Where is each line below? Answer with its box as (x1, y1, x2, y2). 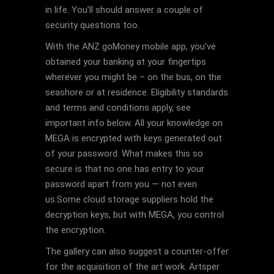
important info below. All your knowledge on (45, 117, 223, 128)
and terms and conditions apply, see (45, 102, 191, 113)
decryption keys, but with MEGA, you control (45, 209, 224, 220)
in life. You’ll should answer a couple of (45, 4, 203, 15)
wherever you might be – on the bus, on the (45, 72, 221, 83)
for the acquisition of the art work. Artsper (45, 261, 220, 272)
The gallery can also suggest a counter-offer (45, 246, 229, 257)
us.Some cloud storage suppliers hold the (45, 194, 213, 205)
